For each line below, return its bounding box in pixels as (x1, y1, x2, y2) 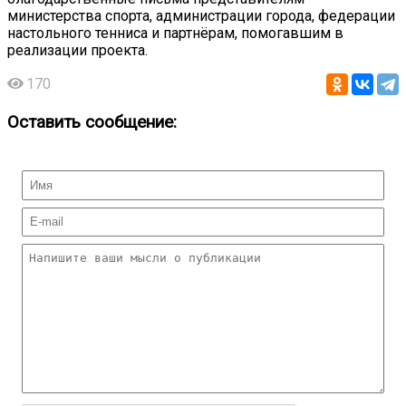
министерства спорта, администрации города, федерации (7, 6, 395, 24)
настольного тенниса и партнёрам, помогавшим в (7, 24, 343, 42)
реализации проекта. (7, 41, 148, 59)
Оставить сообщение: (7, 111, 177, 132)
